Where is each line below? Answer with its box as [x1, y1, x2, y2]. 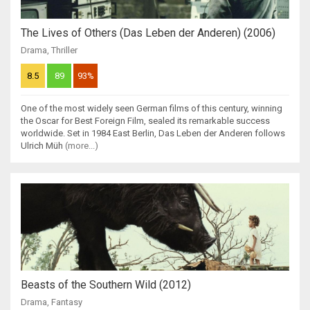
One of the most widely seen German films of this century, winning [21, 103, 282, 114]
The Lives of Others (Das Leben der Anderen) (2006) [21, 26, 275, 40]
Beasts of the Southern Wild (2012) [21, 278, 191, 292]
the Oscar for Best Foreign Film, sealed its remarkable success [21, 116, 270, 127]
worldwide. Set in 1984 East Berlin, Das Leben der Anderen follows [21, 128, 285, 139]
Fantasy [51, 297, 82, 308]
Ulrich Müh [21, 140, 65, 152]
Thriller [51, 45, 77, 56]
